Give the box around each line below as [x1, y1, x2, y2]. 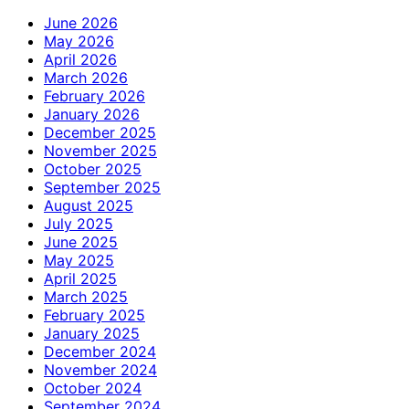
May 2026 [44, 32, 114, 51]
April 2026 [44, 50, 117, 69]
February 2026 [44, 87, 145, 106]
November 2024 [44, 361, 157, 380]
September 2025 [44, 178, 161, 197]
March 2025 [44, 288, 128, 307]
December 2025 [44, 123, 156, 142]
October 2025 [44, 160, 142, 179]
